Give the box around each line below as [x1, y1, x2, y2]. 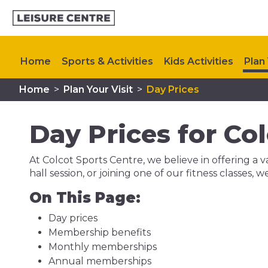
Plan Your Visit [63, 84, 133, 95]
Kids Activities [164, 55, 233, 67]
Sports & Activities [62, 55, 153, 67]
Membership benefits [48, 227, 151, 238]
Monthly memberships [48, 241, 157, 252]
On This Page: [29, 189, 141, 206]
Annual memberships [48, 255, 151, 267]
